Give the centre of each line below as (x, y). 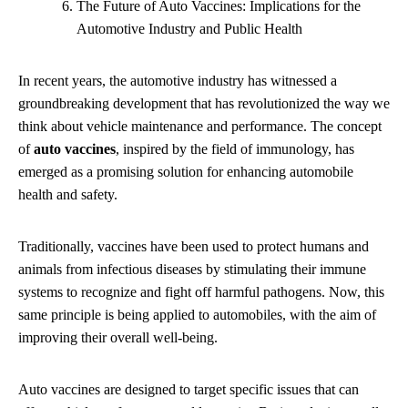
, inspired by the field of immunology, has (235, 148)
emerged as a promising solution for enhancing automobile (186, 171)
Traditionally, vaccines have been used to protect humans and (194, 246)
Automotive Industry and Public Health (189, 28)
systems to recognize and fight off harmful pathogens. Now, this (201, 291)
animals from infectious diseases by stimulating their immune (192, 269)
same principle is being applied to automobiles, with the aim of (197, 314)
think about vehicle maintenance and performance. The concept (200, 126)
